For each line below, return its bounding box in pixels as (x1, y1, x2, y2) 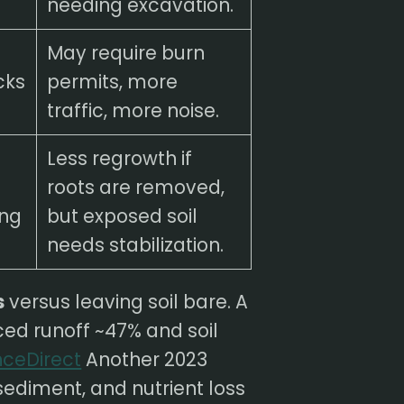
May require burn (46, 39, 205, 66)
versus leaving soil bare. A (5, 289, 249, 316)
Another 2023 (81, 346, 208, 373)
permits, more (46, 68, 178, 95)
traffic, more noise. (46, 96, 219, 124)
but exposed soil (46, 202, 197, 229)
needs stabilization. (46, 231, 224, 258)
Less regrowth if (46, 144, 192, 171)
